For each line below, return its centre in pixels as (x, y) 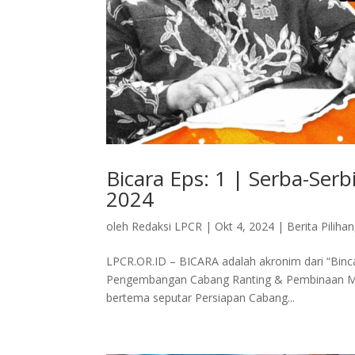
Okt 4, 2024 (245, 227)
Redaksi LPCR (167, 227)
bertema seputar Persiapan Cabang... (201, 298)
